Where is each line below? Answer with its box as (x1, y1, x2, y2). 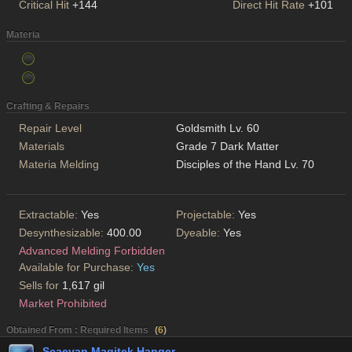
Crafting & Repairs (6, 101, 90, 112)
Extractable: (19, 208, 81, 222)
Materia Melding (19, 158, 99, 171)
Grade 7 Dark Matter (176, 140, 279, 153)
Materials (19, 140, 64, 153)
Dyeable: (176, 226, 223, 240)
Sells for (19, 279, 62, 292)
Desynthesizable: (19, 226, 107, 240)
